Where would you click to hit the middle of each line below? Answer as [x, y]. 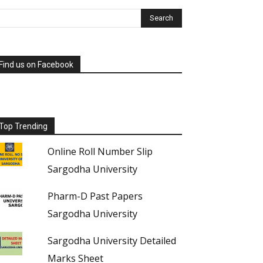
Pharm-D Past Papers [95, 196]
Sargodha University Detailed [112, 241]
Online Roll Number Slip [100, 151]
